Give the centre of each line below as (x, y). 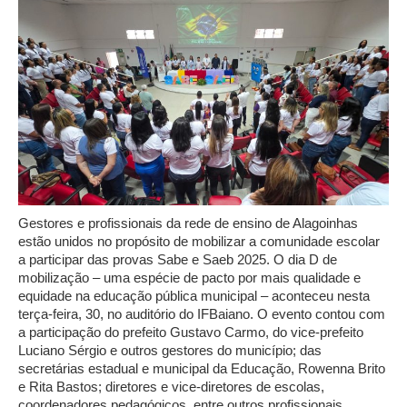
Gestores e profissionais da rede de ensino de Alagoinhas (188, 223)
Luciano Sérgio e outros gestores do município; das (170, 350)
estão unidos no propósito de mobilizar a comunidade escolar (199, 241)
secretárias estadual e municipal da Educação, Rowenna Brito (202, 368)
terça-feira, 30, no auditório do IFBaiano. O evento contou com (202, 313)
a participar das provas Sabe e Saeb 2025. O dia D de (178, 259)
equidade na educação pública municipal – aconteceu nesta (194, 295)
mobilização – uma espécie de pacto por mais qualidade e (189, 277)
